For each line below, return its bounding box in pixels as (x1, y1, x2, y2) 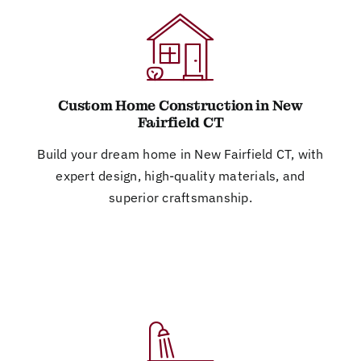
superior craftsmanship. (109, 189, 252, 205)
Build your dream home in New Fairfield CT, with (37, 145, 324, 162)
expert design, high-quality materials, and (56, 167, 305, 184)
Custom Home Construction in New (58, 96, 303, 114)
